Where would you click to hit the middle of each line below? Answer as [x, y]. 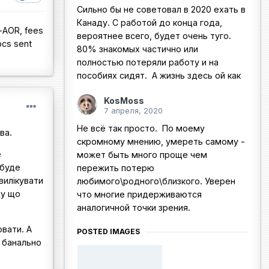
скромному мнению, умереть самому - [161, 142]
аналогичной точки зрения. [134, 208]
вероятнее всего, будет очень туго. [154, 36]
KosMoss [124, 101]
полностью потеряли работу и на [148, 62]
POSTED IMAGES [108, 232]
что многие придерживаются [139, 195]
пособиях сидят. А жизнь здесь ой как [159, 76]
